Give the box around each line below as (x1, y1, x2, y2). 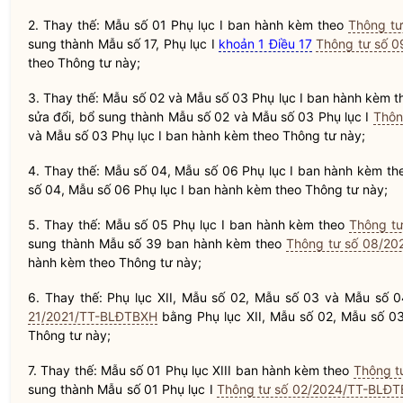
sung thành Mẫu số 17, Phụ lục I (28, 36, 219, 51)
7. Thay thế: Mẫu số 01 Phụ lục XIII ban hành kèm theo (28, 363, 354, 378)
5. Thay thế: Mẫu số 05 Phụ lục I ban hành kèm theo (28, 217, 350, 232)
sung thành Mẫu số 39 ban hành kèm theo (28, 236, 286, 251)
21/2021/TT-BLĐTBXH (28, 309, 157, 324)
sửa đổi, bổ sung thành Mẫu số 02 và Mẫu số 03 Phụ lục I (28, 109, 373, 124)
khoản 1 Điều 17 (218, 36, 313, 51)
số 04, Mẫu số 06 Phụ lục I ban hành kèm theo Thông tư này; (28, 182, 388, 197)
